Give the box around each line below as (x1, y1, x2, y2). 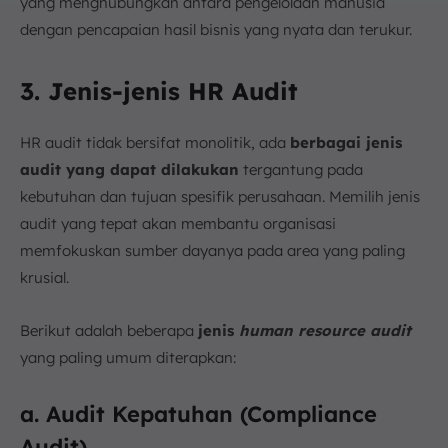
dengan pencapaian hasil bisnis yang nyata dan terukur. (20, 20, 412, 39)
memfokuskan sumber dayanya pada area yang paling (20, 241, 405, 260)
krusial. (20, 268, 69, 287)
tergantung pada (239, 160, 363, 179)
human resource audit (239, 321, 411, 340)
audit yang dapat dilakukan (20, 160, 239, 179)
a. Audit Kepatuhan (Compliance (20, 400, 377, 428)
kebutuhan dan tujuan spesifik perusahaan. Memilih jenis (20, 187, 420, 206)
